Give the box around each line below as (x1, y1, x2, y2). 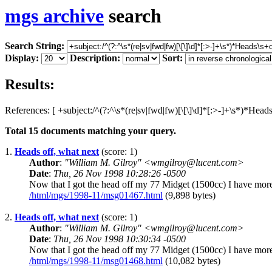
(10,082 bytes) (163, 256, 220, 267)
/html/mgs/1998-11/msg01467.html (29, 190, 163, 201)
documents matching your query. (38, 126, 176, 137)
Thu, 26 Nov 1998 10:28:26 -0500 (53, 168, 186, 179)
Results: (5, 76, 55, 93)
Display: (5, 53, 39, 64)
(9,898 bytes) (163, 190, 216, 201)
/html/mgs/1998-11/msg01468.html (29, 256, 163, 267)
